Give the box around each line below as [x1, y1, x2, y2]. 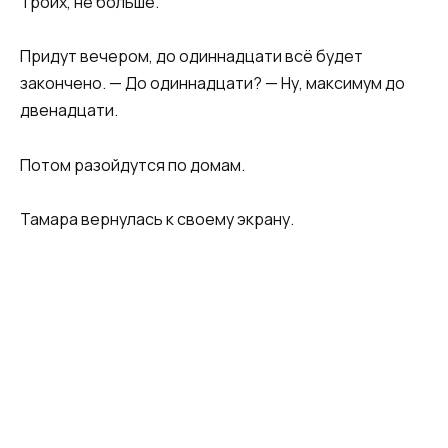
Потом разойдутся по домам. [20, 153, 245, 176]
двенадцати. [20, 99, 118, 122]
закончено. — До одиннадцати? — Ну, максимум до [20, 72, 405, 95]
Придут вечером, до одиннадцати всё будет [20, 45, 363, 68]
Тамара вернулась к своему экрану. [20, 207, 294, 230]
